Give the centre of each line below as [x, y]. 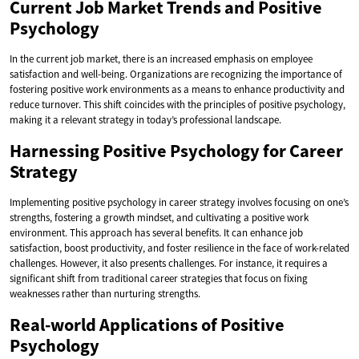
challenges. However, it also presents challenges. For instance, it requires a [169, 263]
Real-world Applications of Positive [147, 324]
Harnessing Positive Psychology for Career [176, 150]
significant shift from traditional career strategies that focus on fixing [159, 278]
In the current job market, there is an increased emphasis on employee [161, 58]
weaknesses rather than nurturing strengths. [105, 293]
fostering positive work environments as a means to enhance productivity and [177, 89]
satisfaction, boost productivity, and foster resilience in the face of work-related [179, 248]
